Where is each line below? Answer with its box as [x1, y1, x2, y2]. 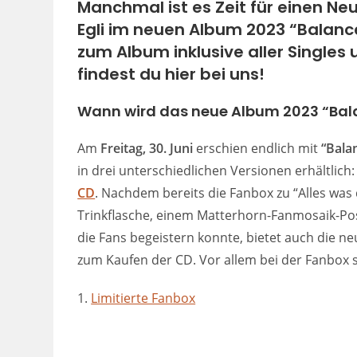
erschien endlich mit [193, 139, 322, 157]
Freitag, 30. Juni [100, 139, 194, 157]
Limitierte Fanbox [91, 288, 196, 307]
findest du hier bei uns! [77, 62, 265, 85]
